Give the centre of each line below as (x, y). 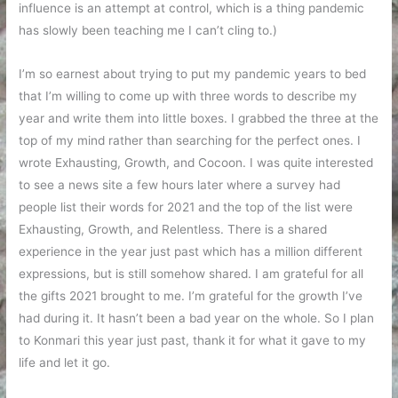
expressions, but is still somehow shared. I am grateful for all (191, 274)
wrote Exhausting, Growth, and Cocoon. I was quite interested (196, 163)
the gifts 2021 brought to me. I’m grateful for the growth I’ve (191, 296)
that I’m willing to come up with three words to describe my (188, 96)
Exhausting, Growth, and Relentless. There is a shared (173, 230)
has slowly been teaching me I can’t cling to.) (148, 31)
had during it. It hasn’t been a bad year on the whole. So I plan (197, 318)
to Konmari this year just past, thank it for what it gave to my (193, 341)
